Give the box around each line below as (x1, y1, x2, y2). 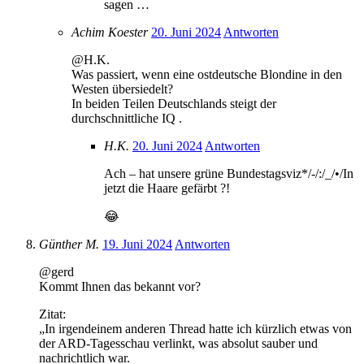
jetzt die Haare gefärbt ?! (104, 180, 230, 195)
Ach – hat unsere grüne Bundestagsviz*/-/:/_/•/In (104, 166, 353, 180)
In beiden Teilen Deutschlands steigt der (71, 96, 276, 110)
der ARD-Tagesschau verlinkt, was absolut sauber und (39, 336, 318, 350)
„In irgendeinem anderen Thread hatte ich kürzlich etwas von (39, 321, 352, 336)
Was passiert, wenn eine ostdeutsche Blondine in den (71, 67, 342, 81)
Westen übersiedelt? (71, 81, 173, 96)
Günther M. (39, 236, 99, 251)
